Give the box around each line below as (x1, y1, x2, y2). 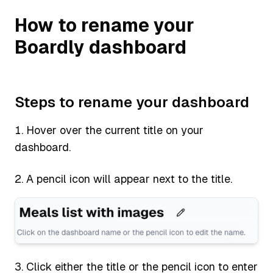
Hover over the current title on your (26, 124, 204, 136)
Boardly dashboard (15, 37, 186, 58)
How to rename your (15, 15, 194, 36)
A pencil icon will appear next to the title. (26, 172, 232, 185)
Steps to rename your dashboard (15, 94, 249, 110)
